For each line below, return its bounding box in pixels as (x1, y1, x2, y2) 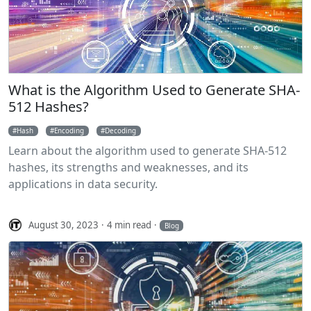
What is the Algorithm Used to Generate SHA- (8, 81, 300, 100)
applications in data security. (8, 176, 158, 192)
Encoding (54, 126, 85, 136)
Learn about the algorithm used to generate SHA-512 (8, 143, 287, 159)
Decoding (105, 126, 137, 136)
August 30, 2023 (28, 218, 99, 231)
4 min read (107, 218, 152, 231)
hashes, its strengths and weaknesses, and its (8, 160, 249, 176)
